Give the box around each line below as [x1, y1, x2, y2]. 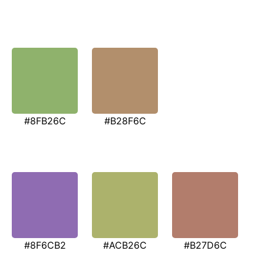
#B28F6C [104, 115, 146, 127]
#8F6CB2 [24, 239, 66, 251]
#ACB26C [103, 239, 147, 251]
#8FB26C [24, 115, 66, 127]
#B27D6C [183, 239, 227, 251]
